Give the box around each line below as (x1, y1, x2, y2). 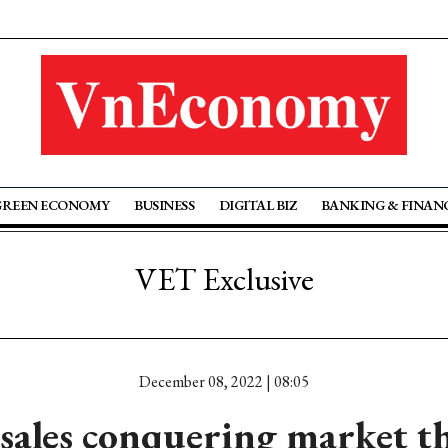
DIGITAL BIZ (218, 196, 297, 214)
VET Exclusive (134, 258, 314, 300)
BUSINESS (134, 196, 195, 214)
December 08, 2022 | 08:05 (139, 371, 309, 392)
